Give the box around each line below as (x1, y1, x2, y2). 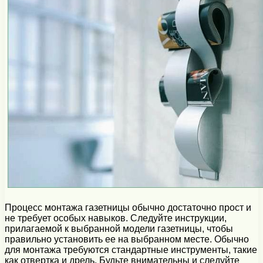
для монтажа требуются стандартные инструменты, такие (5, 244, 257, 255)
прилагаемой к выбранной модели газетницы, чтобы (5, 223, 233, 234)
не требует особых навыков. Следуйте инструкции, (5, 213, 227, 223)
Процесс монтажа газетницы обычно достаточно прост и (5, 202, 251, 213)
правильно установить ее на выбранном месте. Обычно (5, 234, 249, 244)
